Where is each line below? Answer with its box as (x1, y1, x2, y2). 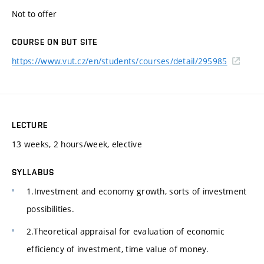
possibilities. (27, 203, 74, 214)
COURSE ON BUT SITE (12, 37, 98, 47)
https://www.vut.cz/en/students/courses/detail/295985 (12, 55, 227, 67)
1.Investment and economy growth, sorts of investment (27, 185, 247, 197)
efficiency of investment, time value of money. (27, 243, 209, 255)
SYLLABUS (12, 167, 54, 177)
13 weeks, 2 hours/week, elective (12, 138, 142, 150)
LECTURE (12, 120, 48, 130)
